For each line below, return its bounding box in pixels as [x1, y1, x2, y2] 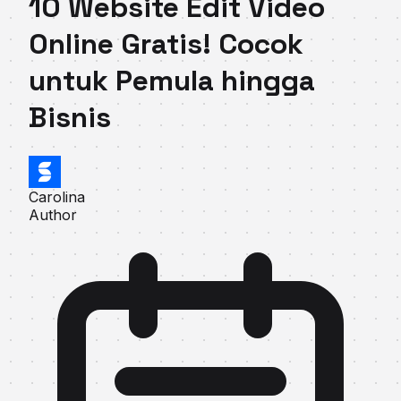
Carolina [29, 187, 85, 206]
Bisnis [29, 99, 111, 136]
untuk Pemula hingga [29, 63, 315, 99]
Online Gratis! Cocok [29, 26, 303, 63]
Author [29, 205, 77, 224]
